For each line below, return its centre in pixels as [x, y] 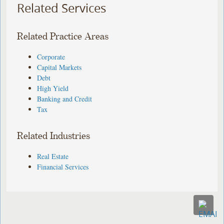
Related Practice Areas [63, 36]
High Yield [53, 88]
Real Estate [53, 156]
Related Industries [54, 136]
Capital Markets [59, 67]
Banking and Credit [65, 98]
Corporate [51, 56]
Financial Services [63, 166]
